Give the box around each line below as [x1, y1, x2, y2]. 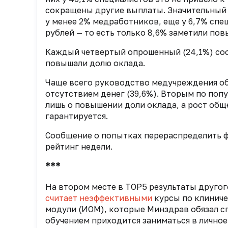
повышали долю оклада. [45, 58, 145, 69]
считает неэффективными [45, 193, 152, 204]
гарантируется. [45, 111, 108, 122]
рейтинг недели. [45, 141, 112, 152]
